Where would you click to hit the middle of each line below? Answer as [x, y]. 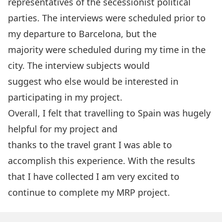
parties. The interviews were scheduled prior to [107, 18]
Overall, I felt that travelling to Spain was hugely [109, 113]
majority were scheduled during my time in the [107, 50]
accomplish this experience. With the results [102, 161]
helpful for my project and [63, 129]
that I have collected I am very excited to [94, 176]
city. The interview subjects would [79, 65]
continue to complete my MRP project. [89, 192]
